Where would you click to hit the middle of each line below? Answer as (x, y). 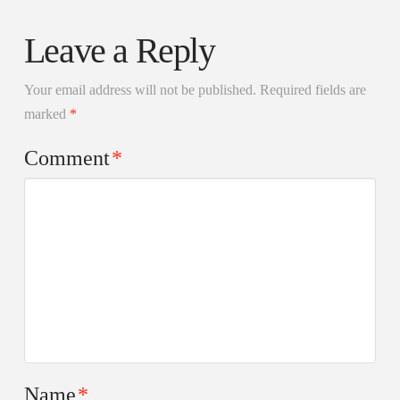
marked (46, 113)
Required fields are (312, 89)
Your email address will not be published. (140, 89)
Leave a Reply (119, 50)
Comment (69, 158)
